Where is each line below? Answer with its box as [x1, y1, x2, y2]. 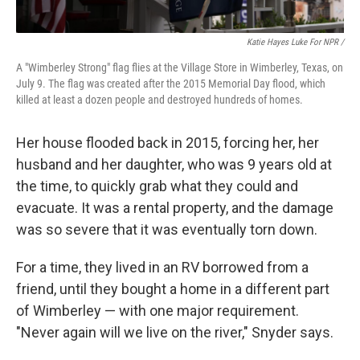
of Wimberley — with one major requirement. [16, 302, 299, 319]
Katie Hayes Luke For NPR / [247, 37, 344, 47]
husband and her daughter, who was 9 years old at [16, 156, 332, 173]
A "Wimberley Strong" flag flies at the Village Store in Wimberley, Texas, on [16, 61, 343, 74]
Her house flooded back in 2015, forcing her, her [16, 134, 319, 151]
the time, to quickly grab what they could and [16, 178, 298, 194]
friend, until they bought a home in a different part [16, 280, 329, 297]
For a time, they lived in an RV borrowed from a [16, 259, 309, 276]
